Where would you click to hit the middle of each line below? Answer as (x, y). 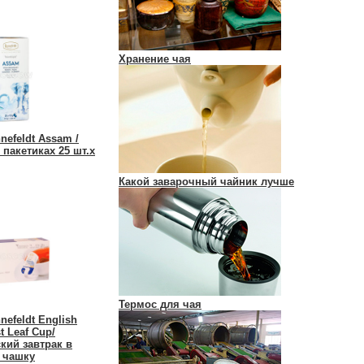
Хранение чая (155, 59)
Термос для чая (160, 304)
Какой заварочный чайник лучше (206, 182)
